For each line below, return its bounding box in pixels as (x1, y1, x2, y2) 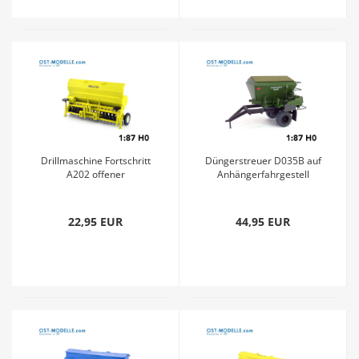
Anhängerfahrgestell (216, 167, 309, 181)
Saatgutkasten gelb (52, 181, 139, 195)
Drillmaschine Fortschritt (40, 154, 151, 167)
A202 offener (66, 167, 125, 181)
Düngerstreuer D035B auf (204, 154, 321, 167)
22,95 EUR (68, 214, 123, 229)
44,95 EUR (236, 214, 290, 229)
